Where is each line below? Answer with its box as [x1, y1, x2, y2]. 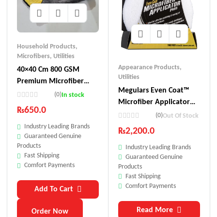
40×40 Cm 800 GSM [17, 66, 79, 74]
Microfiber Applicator [118, 98, 190, 106]
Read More [137, 206, 173, 214]
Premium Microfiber [17, 77, 84, 86]
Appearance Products [118, 63, 180, 71]
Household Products [17, 43, 76, 51]
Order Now [31, 208, 68, 216]
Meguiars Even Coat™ [118, 86, 189, 94]
